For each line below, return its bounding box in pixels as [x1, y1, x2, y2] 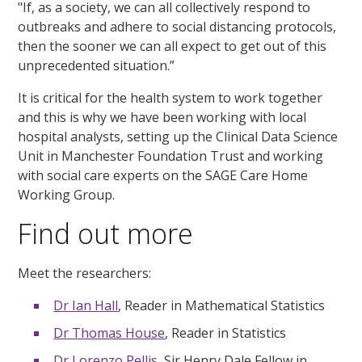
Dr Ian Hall [53, 296, 119, 314]
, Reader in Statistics [165, 323, 287, 342]
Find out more [18, 214, 194, 252]
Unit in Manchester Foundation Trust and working [18, 146, 324, 165]
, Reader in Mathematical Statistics [118, 296, 326, 314]
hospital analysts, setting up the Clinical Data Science [18, 127, 339, 145]
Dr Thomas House [53, 323, 166, 342]
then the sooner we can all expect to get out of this [18, 36, 327, 55]
